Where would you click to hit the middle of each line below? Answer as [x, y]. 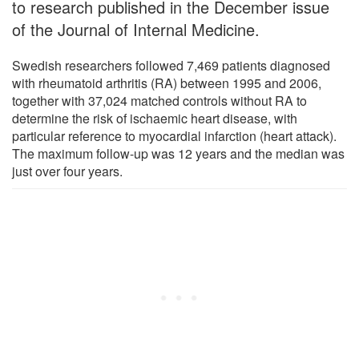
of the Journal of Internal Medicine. [136, 29]
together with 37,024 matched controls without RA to [159, 100]
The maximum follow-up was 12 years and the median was [178, 153]
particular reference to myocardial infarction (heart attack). [174, 135]
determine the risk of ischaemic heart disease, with [155, 118]
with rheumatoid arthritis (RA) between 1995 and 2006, [167, 83]
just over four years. [67, 171]
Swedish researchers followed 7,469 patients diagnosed [171, 65]
